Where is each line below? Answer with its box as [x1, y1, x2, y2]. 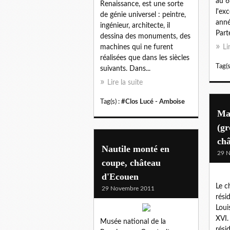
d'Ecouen [102, 171, 139, 182]
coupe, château [102, 157, 161, 168]
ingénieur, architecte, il [100, 22, 170, 29]
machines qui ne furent [100, 43, 173, 51]
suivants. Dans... [100, 65, 150, 72]
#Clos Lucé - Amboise [121, 98, 185, 105]
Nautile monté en [102, 143, 169, 154]
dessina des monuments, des [100, 32, 190, 40]
